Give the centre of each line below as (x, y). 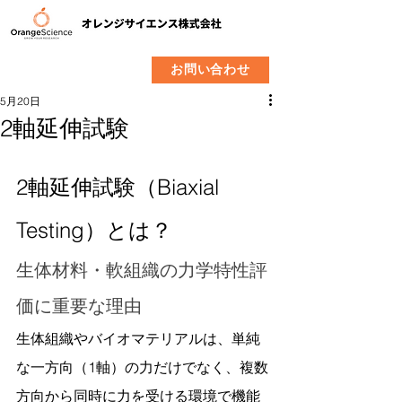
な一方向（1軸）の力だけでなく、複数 (142, 367)
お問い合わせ (210, 69)
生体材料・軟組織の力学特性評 (142, 270)
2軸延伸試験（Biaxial (121, 187)
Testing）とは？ (94, 230)
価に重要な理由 (79, 306)
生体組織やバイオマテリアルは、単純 (138, 338)
